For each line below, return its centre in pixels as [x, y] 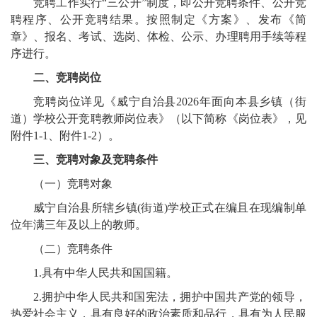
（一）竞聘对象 [73, 184]
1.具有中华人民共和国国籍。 [105, 273]
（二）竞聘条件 [73, 249]
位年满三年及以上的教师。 [79, 225]
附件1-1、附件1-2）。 [65, 136]
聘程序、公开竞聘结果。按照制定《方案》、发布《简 [158, 20]
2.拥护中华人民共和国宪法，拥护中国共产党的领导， [170, 297]
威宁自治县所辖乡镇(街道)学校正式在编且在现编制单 [170, 208]
